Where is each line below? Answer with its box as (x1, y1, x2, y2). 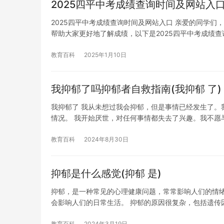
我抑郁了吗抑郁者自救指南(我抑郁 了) (51, 82, 221, 95)
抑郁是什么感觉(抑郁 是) (51, 167, 161, 179)
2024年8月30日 (84, 135, 128, 143)
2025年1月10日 (84, 50, 126, 58)
